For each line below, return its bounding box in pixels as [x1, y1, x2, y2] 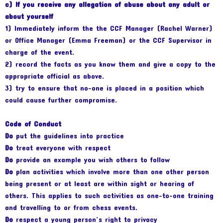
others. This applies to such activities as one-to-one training [5, 191, 214, 200]
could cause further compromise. [5, 96, 117, 105]
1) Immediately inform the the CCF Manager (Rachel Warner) [5, 24, 213, 33]
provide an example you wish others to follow [13, 155, 170, 164]
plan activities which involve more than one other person [13, 167, 209, 176]
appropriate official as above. [5, 72, 104, 81]
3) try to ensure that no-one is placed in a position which [5, 84, 204, 93]
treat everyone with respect [13, 143, 111, 152]
